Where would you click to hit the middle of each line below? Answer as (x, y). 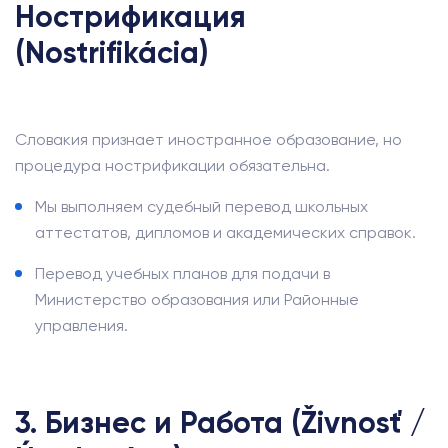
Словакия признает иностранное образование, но (208, 139)
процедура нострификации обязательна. (172, 165)
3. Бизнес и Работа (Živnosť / (220, 423)
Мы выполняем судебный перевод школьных (201, 206)
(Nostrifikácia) (111, 53)
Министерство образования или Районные (197, 299)
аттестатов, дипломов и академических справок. (225, 232)
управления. (81, 325)
